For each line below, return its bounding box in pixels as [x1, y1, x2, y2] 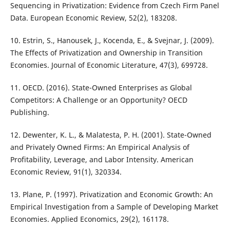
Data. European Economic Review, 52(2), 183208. [10, 13, 177, 23]
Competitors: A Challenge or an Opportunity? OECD [10, 95, 187, 105]
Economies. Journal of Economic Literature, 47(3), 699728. [10, 60, 208, 70]
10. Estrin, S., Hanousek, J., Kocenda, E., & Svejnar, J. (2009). [10, 35, 214, 46]
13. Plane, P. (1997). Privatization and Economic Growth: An [10, 189, 213, 200]
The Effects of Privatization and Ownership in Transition [10, 48, 203, 58]
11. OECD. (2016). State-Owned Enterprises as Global [10, 83, 192, 93]
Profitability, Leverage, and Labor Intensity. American [10, 155, 194, 165]
